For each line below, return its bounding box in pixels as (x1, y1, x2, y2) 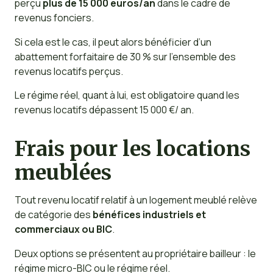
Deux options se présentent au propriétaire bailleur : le (14, 246, 256, 260)
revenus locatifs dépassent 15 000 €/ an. (14, 103, 194, 117)
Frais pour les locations (14, 135, 250, 162)
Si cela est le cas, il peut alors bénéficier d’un (14, 35, 211, 49)
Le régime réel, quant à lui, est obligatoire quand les (14, 88, 239, 102)
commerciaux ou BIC (14, 222, 112, 236)
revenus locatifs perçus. (14, 64, 123, 78)
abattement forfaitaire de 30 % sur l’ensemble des (14, 49, 236, 63)
